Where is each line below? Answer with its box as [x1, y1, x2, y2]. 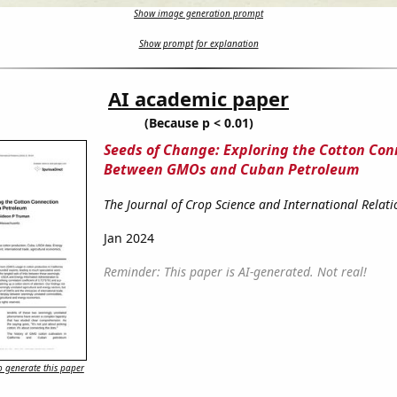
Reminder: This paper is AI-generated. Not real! [103, 263, 367, 281]
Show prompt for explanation [138, 37, 259, 51]
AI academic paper [108, 85, 289, 113]
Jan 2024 [103, 230, 154, 247]
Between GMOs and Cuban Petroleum [103, 160, 359, 180]
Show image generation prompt [134, 7, 263, 20]
